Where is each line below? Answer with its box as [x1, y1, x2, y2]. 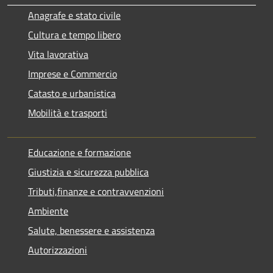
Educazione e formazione [28, 144, 131, 160]
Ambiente [28, 203, 68, 218]
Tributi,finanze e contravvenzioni [28, 183, 164, 199]
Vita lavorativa [28, 46, 88, 62]
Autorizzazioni [28, 242, 87, 257]
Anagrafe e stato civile [28, 7, 121, 23]
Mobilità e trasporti [28, 105, 107, 120]
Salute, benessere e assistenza [28, 222, 155, 238]
